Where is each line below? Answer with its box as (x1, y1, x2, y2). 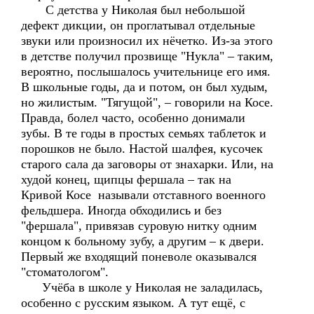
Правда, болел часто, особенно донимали (21, 111, 245, 125)
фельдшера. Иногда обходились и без (21, 203, 221, 217)
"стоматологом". (21, 265, 109, 279)
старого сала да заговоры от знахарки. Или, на (21, 157, 273, 171)
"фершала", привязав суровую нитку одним (21, 219, 257, 233)
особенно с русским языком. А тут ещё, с (21, 296, 245, 310)
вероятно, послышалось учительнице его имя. (21, 64, 271, 78)
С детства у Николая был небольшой (21, 3, 245, 17)
